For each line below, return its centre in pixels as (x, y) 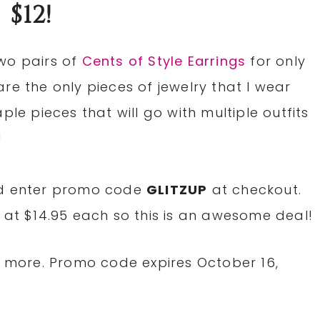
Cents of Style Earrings (164, 61)
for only (276, 61)
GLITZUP (177, 190)
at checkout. (255, 190)
